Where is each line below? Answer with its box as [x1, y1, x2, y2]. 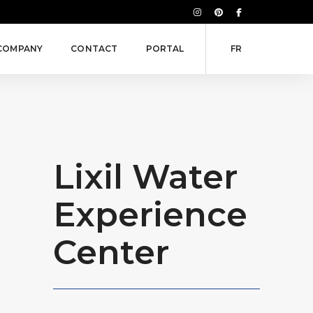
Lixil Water [53, 156, 238, 197]
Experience [53, 194, 248, 235]
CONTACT [71, 43, 118, 54]
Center [53, 231, 170, 272]
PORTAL [145, 43, 184, 54]
